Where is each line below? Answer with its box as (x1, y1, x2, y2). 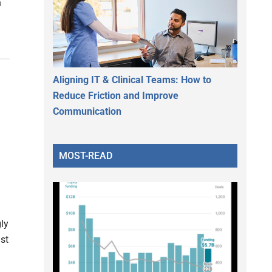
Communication (53, 105, 121, 117)
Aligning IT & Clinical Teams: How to (53, 73, 211, 86)
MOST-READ (59, 149, 112, 161)
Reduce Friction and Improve (53, 89, 178, 101)
